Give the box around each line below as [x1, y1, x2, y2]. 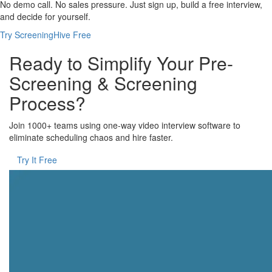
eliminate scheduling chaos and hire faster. [9, 131, 173, 144]
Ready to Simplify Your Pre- [9, 50, 233, 76]
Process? [9, 90, 86, 117]
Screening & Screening [9, 70, 197, 97]
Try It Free [17, 154, 57, 166]
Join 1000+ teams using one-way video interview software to [9, 119, 240, 132]
